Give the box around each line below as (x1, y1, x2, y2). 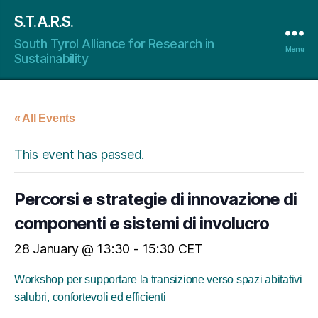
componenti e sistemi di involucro (14, 213, 270, 234)
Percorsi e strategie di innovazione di (14, 189, 297, 209)
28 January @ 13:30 (14, 241, 131, 256)
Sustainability (14, 51, 89, 66)
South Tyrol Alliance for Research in (14, 36, 214, 51)
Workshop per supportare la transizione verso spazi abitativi (14, 273, 302, 285)
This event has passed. (14, 147, 145, 162)
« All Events (14, 112, 75, 124)
